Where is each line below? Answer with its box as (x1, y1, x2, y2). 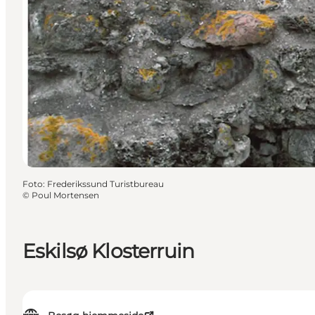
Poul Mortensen (32, 189, 99, 200)
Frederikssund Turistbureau (47, 178, 164, 189)
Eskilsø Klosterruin (22, 238, 195, 263)
